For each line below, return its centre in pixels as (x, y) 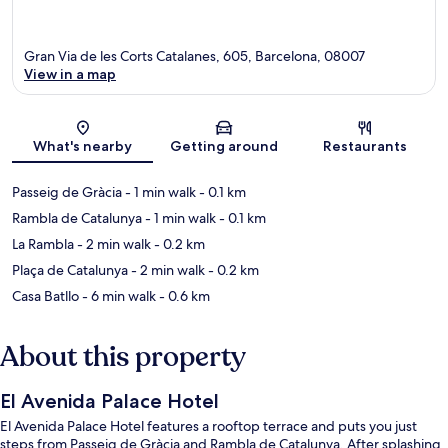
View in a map (70, 73)
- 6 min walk (117, 295)
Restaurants (365, 145)
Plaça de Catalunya (70, 269)
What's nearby (83, 145)
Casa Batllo (45, 295)
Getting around (223, 145)
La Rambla (43, 243)
